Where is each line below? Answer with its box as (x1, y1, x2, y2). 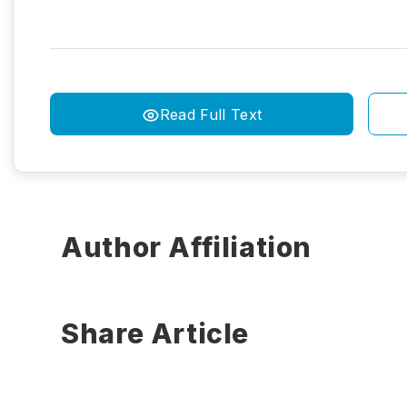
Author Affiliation (61, 231, 319, 263)
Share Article (61, 317, 250, 350)
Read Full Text (159, 105, 263, 124)
